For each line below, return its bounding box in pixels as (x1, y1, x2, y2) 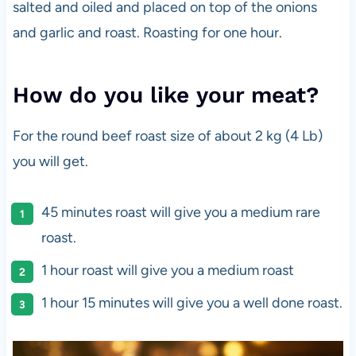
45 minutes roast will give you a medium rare (41, 203, 320, 222)
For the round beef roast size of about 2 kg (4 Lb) (12, 127, 323, 145)
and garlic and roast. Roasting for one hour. (12, 24, 282, 42)
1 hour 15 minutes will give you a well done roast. (41, 294, 342, 312)
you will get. (12, 153, 88, 171)
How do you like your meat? (12, 82, 319, 109)
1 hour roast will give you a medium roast (41, 261, 294, 280)
